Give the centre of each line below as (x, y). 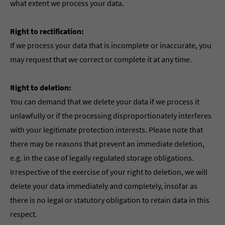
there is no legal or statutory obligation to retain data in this (110, 200)
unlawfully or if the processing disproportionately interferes (111, 116)
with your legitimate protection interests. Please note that (106, 130)
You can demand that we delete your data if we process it (105, 101)
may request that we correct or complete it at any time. (101, 59)
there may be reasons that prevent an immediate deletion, (107, 144)
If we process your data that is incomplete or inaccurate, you (111, 45)
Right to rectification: (47, 31)
